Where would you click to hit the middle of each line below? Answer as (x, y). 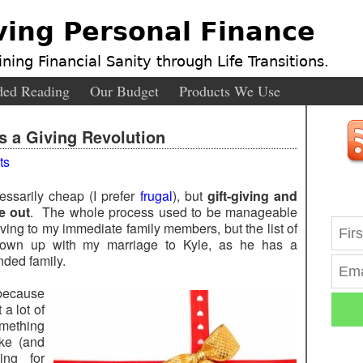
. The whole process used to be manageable (164, 212)
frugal (156, 196)
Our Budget (124, 91)
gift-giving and (252, 196)
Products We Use (230, 91)
